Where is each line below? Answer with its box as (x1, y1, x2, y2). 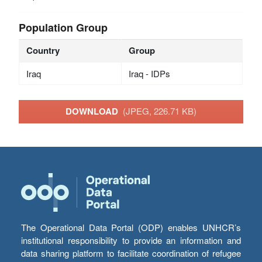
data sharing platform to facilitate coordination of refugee (21, 247, 241, 260)
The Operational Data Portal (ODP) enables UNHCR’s (21, 221, 241, 234)
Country (26, 43, 60, 57)
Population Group (19, 19, 108, 35)
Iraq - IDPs (128, 67, 170, 80)
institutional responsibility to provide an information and (21, 234, 241, 247)
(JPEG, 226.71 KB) (123, 105, 196, 118)
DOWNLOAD (65, 105, 123, 118)
